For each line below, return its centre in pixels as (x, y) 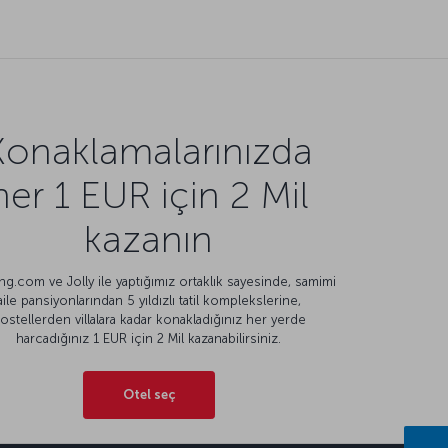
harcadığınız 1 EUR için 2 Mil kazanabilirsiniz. (149, 339)
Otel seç (148, 395)
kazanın (149, 240)
